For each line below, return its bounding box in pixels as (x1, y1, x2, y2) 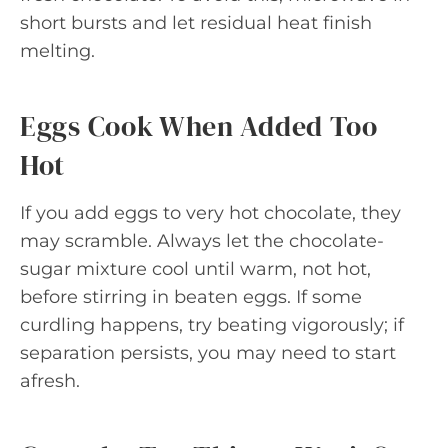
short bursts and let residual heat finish (20, 11, 372, 34)
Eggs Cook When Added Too (20, 106, 378, 145)
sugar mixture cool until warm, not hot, (20, 257, 371, 280)
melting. (20, 39, 95, 62)
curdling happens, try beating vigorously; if (20, 313, 404, 336)
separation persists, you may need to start (20, 341, 396, 364)
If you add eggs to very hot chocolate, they (20, 201, 401, 224)
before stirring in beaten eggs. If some (20, 285, 362, 308)
